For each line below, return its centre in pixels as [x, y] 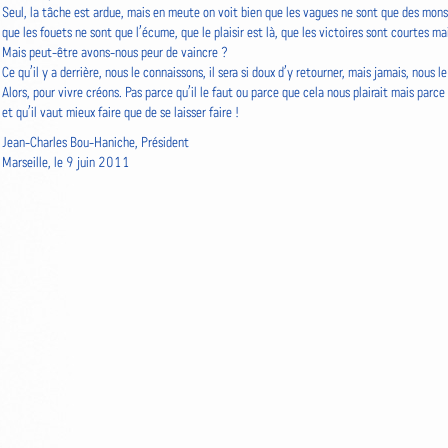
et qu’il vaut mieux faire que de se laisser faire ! [120, 113]
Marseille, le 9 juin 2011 [66, 163]
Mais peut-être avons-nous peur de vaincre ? [115, 53]
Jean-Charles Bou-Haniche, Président [95, 143]
